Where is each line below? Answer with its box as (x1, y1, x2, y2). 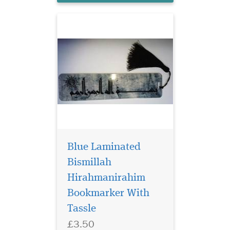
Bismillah (67, 157, 111, 168)
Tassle (67, 203, 96, 215)
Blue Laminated (67, 142, 141, 153)
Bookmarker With (67, 188, 149, 199)
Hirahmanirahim (67, 172, 145, 184)
